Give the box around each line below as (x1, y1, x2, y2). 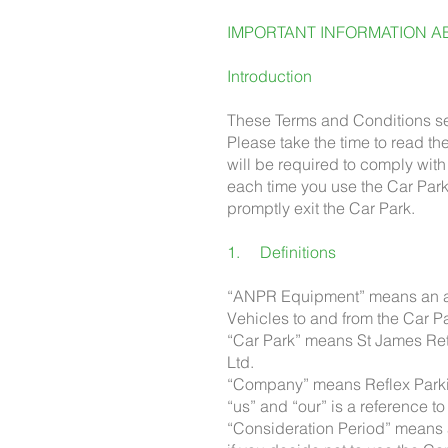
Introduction (227, 66, 312, 86)
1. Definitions (227, 242, 336, 262)
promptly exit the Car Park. (227, 198, 415, 218)
